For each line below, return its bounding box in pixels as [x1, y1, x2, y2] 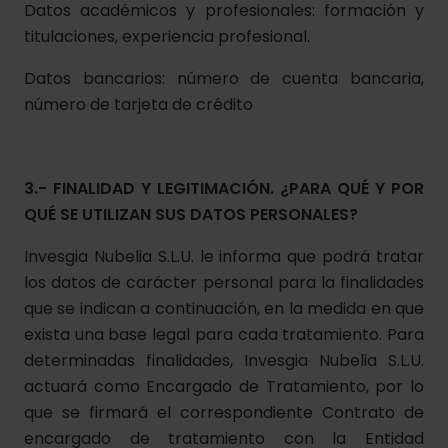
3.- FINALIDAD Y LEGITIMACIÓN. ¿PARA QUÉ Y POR [24, 177, 424, 200]
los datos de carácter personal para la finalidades [24, 271, 424, 294]
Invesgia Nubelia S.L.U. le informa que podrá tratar [24, 245, 424, 268]
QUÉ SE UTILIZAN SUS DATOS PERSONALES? [24, 203, 358, 226]
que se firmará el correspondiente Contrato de [24, 401, 424, 424]
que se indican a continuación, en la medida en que [24, 297, 424, 320]
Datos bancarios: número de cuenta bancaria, [24, 67, 424, 90]
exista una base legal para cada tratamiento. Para [24, 323, 424, 346]
